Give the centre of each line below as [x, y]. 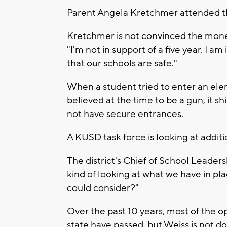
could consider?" [103, 188]
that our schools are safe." [122, 64]
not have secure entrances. [125, 114]
